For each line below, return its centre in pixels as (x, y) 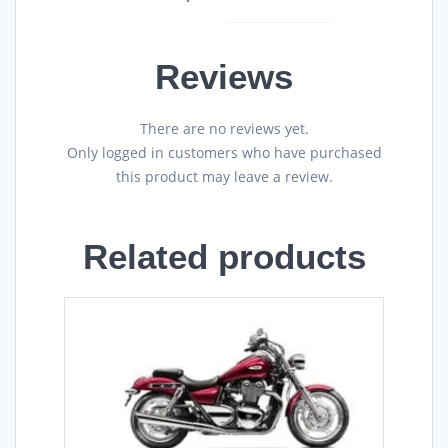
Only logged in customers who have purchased (224, 153)
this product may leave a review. (224, 177)
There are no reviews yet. (224, 129)
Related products (224, 257)
